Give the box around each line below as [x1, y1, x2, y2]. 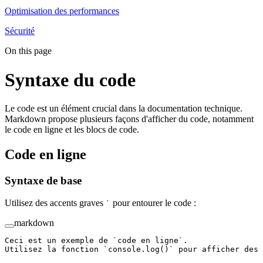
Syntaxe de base [5, 174, 85, 187]
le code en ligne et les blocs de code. [5, 124, 139, 134]
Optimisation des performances [5, 6, 119, 16]
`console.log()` [103, 245, 174, 254]
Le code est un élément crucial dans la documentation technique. [5, 103, 242, 113]
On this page [5, 46, 52, 56]
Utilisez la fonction [5, 245, 103, 254]
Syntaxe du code [5, 69, 140, 90]
